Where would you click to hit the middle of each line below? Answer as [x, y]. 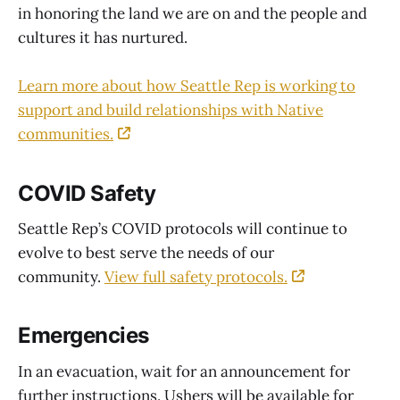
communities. [66, 134]
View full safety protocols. [196, 277]
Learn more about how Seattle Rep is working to [187, 86]
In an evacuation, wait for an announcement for [184, 371]
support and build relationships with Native [171, 110]
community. [61, 277]
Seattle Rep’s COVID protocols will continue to [183, 229]
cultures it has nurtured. [103, 38]
